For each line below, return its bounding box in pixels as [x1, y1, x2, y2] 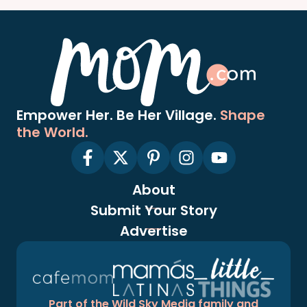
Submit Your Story [90, 201, 217, 221]
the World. [16, 123, 88, 143]
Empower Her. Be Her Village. [16, 106, 220, 125]
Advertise [119, 221, 188, 241]
